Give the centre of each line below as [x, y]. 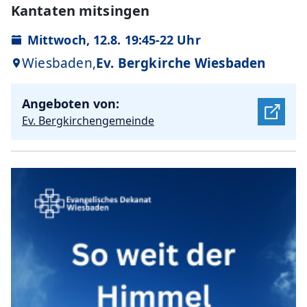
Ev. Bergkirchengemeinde [88, 120]
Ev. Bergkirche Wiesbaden [181, 63]
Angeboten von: [71, 103]
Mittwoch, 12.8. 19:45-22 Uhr [114, 39]
